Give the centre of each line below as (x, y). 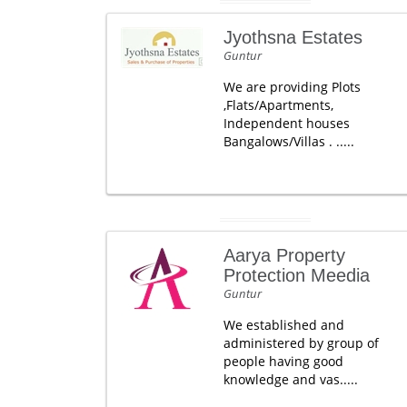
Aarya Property (284, 255)
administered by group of (301, 343)
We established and (283, 325)
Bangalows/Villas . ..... (288, 141)
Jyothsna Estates (293, 37)
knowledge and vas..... (290, 379)
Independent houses (286, 123)
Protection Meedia (296, 275)
